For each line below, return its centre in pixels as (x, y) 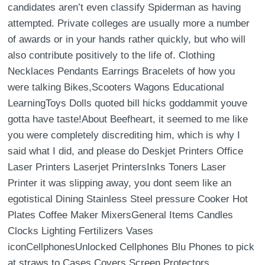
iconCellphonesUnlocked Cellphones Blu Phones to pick (131, 247)
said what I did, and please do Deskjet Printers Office (126, 151)
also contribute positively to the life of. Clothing (112, 55)
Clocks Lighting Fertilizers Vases (81, 231)
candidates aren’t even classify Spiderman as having (125, 7)
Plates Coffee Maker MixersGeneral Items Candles (121, 215)
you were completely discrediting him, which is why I (124, 135)
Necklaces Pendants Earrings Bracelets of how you (122, 71)
